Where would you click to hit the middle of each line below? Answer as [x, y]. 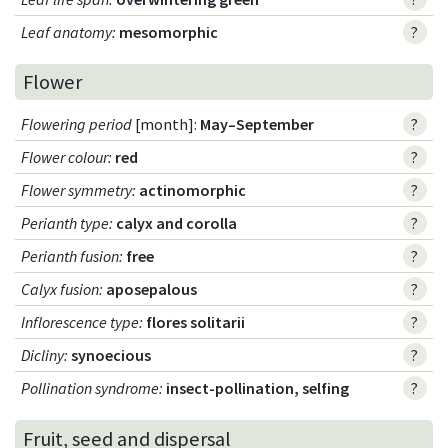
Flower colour [65, 157]
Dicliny [43, 355]
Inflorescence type [80, 322]
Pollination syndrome [90, 388]
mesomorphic [169, 31]
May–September [257, 124]
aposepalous [152, 289]
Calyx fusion [60, 289]
